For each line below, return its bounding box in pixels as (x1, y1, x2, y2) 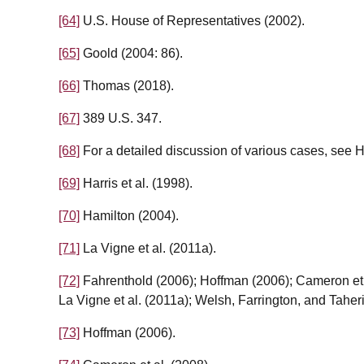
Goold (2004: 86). (80, 46, 183, 61)
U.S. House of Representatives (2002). (80, 14, 305, 28)
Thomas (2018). (80, 79, 174, 93)
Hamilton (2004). (80, 209, 179, 223)
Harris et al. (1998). (80, 176, 193, 191)
